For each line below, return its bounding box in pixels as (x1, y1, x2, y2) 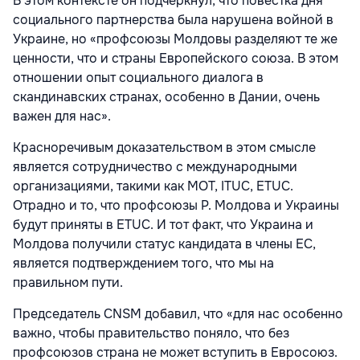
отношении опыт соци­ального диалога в (13, 68, 264, 86)
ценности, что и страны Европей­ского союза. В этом (13, 49, 338, 67)
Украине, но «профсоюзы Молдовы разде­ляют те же (13, 30, 337, 47)
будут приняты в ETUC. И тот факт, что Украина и (13, 215, 313, 233)
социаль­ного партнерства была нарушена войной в (13, 10, 333, 28)
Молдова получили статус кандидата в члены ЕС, (13, 235, 316, 252)
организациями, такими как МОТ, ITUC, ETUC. (13, 177, 293, 194)
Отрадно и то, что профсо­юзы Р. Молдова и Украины (13, 196, 339, 214)
